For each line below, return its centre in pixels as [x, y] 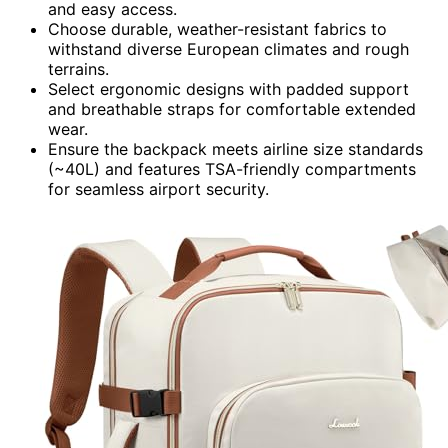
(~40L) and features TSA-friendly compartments [232, 168]
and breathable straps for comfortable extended [232, 108]
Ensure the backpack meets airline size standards [235, 148]
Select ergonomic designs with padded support [228, 88]
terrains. [78, 68]
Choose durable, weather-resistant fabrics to [217, 28]
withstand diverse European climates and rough [228, 48]
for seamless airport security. [158, 188]
